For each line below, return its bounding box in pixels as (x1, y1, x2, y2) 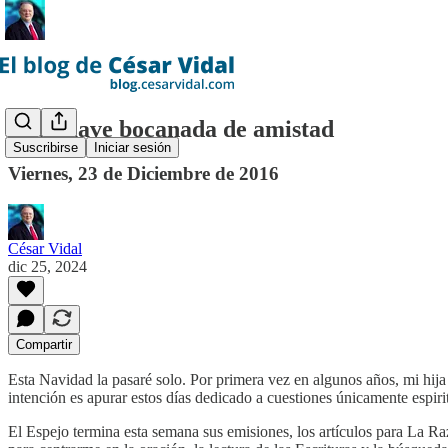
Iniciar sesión (94, 140, 171, 156)
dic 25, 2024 (8, 257, 87, 275)
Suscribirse (13, 140, 78, 156)
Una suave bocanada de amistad (8, 115, 334, 142)
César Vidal (8, 239, 82, 257)
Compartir (16, 336, 72, 352)
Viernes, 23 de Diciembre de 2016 (8, 162, 279, 184)
